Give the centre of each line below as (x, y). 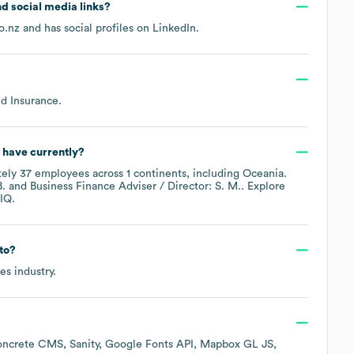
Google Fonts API (149, 344)
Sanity (84, 344)
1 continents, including (185, 173)
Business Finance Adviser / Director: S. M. (136, 186)
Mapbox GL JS (237, 344)
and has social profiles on (86, 28)
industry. (34, 271)
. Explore (263, 186)
